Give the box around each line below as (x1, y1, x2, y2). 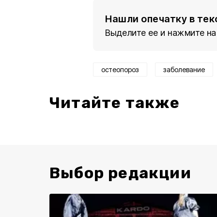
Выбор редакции (49, 164, 191, 182)
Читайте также (49, 93, 180, 112)
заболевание (163, 65, 205, 74)
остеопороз (101, 65, 139, 74)
